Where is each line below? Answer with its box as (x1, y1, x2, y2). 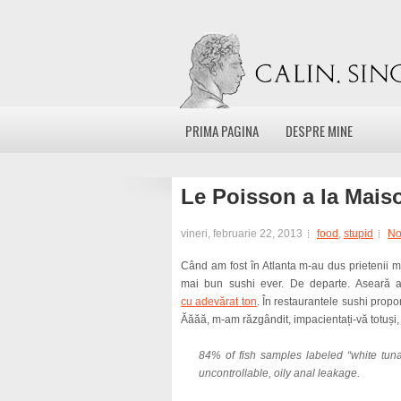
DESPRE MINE (286, 121, 353, 141)
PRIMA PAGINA (185, 121, 259, 141)
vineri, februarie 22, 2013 (181, 227, 303, 240)
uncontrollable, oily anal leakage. (199, 367, 360, 380)
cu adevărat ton (181, 295, 257, 308)
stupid (344, 227, 373, 240)
